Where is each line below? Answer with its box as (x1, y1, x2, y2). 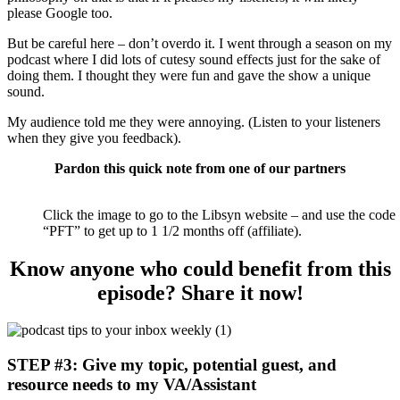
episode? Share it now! (96, 280, 304, 304)
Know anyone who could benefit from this (9, 256, 391, 280)
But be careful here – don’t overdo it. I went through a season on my (7, 35, 392, 51)
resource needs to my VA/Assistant (7, 375, 256, 395)
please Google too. (7, 4, 112, 21)
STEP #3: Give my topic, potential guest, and (7, 355, 337, 375)
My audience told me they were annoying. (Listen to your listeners (7, 113, 380, 129)
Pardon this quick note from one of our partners (54, 160, 346, 176)
